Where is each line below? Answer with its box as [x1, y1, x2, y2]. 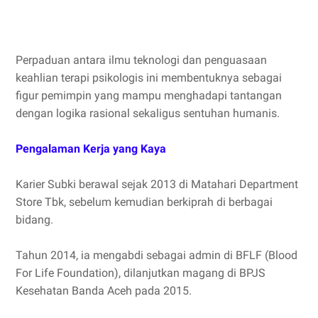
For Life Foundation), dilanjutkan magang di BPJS [16, 266, 265, 280]
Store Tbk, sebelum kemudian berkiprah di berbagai [16, 195, 273, 209]
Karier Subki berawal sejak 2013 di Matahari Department [16, 177, 298, 191]
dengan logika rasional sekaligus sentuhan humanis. [16, 106, 280, 120]
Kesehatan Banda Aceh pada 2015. [16, 284, 192, 297]
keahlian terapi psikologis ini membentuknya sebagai [16, 71, 282, 84]
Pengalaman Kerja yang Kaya [16, 142, 166, 155]
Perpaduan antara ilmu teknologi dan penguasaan [16, 53, 267, 67]
